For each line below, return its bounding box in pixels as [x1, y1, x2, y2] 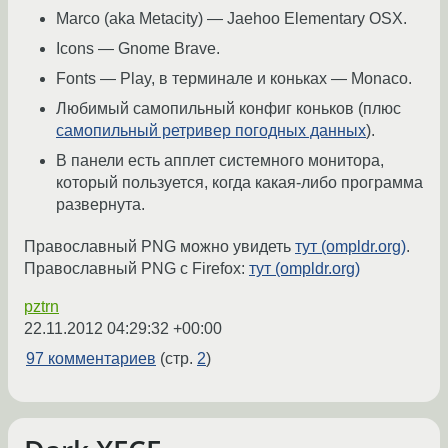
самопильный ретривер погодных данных [56, 121, 366, 139]
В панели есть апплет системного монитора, [56, 151, 384, 169]
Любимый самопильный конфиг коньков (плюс [56, 99, 401, 117]
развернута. [56, 195, 145, 213]
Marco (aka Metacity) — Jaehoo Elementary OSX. [56, 9, 407, 27]
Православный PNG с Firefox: [24, 259, 249, 277]
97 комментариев [26, 349, 156, 367]
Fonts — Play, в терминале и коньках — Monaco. [56, 69, 412, 87]
